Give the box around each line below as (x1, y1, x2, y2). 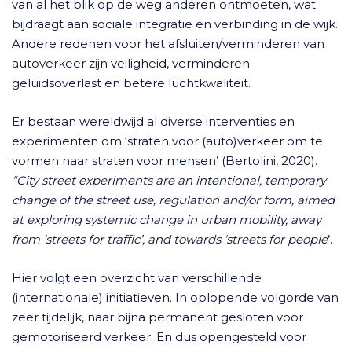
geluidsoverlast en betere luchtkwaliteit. (12, 75, 251, 90)
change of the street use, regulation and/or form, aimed (12, 192, 335, 207)
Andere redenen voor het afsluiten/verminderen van (12, 36, 324, 51)
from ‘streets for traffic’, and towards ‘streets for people (12, 232, 328, 247)
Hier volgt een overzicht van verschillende (12, 270, 262, 285)
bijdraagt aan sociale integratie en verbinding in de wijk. (12, 16, 338, 31)
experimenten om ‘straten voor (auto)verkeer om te (12, 134, 323, 148)
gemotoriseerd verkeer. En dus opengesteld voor (12, 329, 306, 344)
